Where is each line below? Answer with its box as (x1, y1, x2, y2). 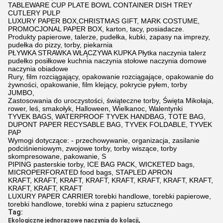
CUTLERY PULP (8, 9, 60, 17)
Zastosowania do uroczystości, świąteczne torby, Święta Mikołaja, (8, 97, 214, 105)
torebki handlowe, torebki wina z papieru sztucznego (8, 200, 173, 208)
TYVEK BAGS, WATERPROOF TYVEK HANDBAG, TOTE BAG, (8, 112, 206, 120)
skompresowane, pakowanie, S (8, 152, 106, 160)
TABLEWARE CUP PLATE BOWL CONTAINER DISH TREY (8, 1, 192, 9)
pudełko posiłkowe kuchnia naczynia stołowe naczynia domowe (8, 57, 207, 65)
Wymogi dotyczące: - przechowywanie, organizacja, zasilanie (8, 136, 200, 144)
